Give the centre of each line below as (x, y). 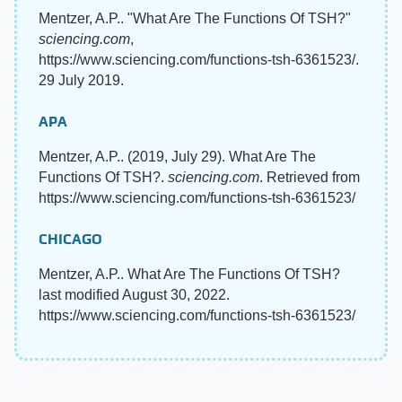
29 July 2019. (81, 81)
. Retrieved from (310, 178)
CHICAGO (70, 240)
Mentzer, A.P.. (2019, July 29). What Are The (177, 157)
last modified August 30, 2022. (134, 295)
